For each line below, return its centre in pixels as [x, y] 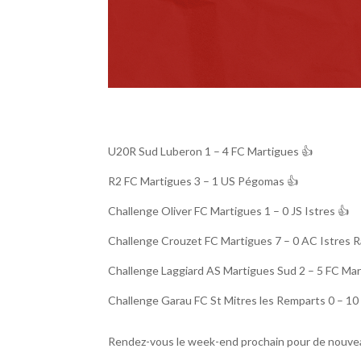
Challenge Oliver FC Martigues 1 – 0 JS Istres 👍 [229, 210]
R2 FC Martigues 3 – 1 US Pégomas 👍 [203, 180]
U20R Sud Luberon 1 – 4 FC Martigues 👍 [211, 151]
